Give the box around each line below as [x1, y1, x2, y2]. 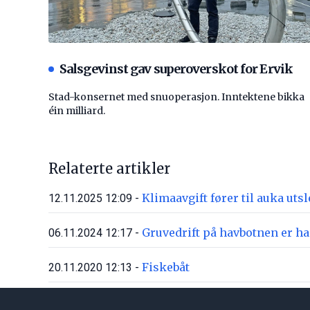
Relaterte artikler [48, 160, 170, 178]
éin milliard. [48, 104, 105, 118]
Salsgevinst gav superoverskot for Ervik [60, 61, 293, 77]
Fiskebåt [142, 260, 190, 275]
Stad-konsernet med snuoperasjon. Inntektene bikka [48, 91, 304, 104]
